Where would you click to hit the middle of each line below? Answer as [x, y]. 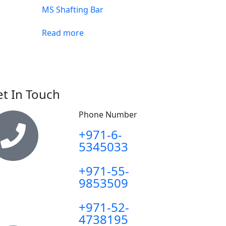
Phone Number [108, 114]
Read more [63, 33]
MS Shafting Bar [73, 9]
